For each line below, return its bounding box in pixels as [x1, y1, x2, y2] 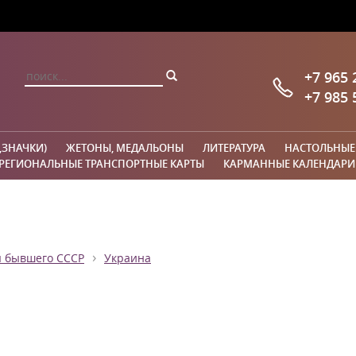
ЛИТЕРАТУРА [203, 141, 265, 155]
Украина [104, 251, 151, 265]
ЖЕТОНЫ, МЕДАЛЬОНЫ [66, 141, 184, 155]
